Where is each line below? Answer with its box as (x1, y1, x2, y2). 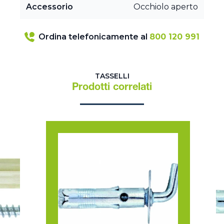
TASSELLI (94, 71, 129, 81)
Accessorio (26, 2, 73, 12)
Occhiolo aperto (133, 2, 198, 12)
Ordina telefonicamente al (38, 32, 149, 42)
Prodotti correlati (72, 83, 152, 93)
